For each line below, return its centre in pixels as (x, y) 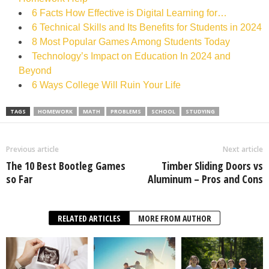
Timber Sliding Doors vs (212, 165)
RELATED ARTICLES (89, 218)
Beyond (35, 70)
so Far (19, 179)
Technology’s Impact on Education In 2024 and (131, 56)
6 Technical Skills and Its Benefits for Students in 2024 (147, 27)
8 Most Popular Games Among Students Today (131, 41)
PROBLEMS (126, 111)
